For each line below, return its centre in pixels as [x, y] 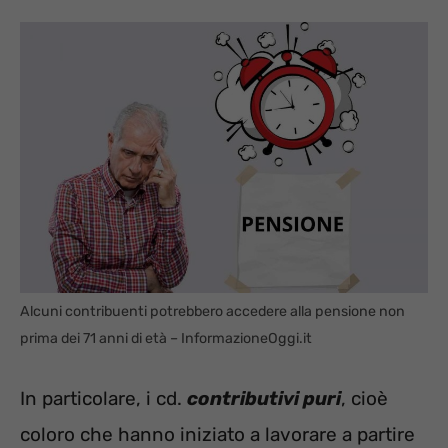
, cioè [364, 398]
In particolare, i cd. [103, 398]
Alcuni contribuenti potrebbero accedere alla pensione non [212, 312]
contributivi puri [264, 398]
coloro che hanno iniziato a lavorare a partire [217, 434]
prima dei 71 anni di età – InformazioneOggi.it [166, 339]
